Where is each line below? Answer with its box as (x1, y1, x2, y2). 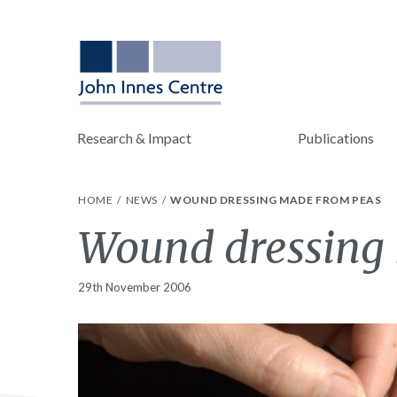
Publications (297, 129, 374, 146)
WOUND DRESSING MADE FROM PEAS (170, 193, 382, 206)
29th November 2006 (78, 280, 191, 294)
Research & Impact (77, 129, 191, 146)
